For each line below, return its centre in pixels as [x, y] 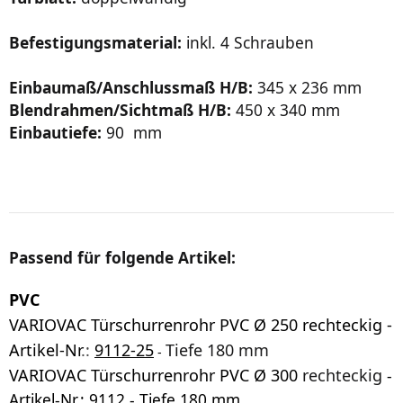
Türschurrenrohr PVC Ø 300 [194, 375]
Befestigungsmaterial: [95, 43]
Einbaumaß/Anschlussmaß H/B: [131, 88]
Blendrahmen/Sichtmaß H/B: [120, 110]
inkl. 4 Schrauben [248, 43]
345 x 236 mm [307, 88]
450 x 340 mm [286, 110]
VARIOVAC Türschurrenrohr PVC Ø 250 [153, 324]
